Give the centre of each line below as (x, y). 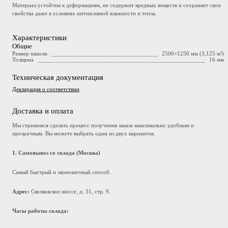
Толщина (23, 59)
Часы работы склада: (40, 210)
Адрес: (21, 191)
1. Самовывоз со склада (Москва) (56, 152)
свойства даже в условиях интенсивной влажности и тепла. (84, 13)
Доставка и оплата (43, 111)
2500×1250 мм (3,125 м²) (193, 53)
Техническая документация (58, 77)
